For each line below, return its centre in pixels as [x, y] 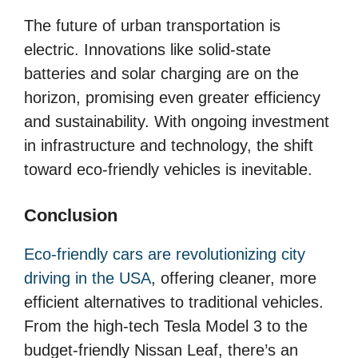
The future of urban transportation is [152, 25]
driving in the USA [88, 278]
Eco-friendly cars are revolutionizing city [165, 254]
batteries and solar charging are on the [161, 73]
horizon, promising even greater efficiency [172, 97]
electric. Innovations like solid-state [147, 49]
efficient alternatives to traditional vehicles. [174, 302]
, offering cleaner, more [234, 278]
